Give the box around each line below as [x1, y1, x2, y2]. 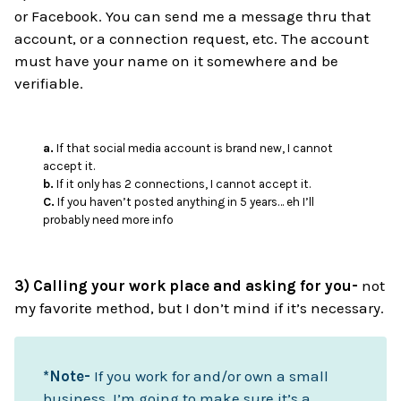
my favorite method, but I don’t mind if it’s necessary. [14, 299, 385, 318]
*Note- [43, 367, 91, 386]
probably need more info [43, 213, 175, 227]
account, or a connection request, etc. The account [14, 29, 370, 47]
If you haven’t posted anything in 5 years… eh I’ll [55, 195, 315, 209]
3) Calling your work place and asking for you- [14, 277, 363, 295]
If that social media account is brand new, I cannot [54, 141, 334, 156]
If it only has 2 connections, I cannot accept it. [54, 177, 311, 192]
